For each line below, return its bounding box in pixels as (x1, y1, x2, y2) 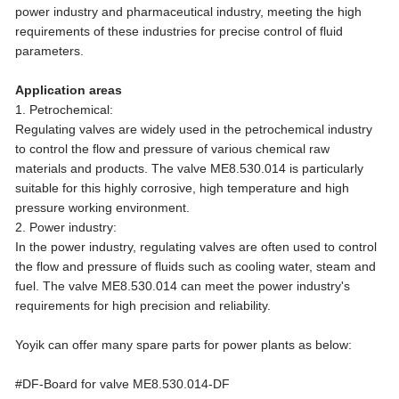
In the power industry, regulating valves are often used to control (15, 240, 378, 254)
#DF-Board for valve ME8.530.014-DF (15, 377, 231, 391)
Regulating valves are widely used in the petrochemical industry (15, 122, 373, 136)
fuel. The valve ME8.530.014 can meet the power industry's (15, 279, 351, 293)
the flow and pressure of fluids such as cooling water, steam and (15, 259, 377, 273)
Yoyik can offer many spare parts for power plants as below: (15, 338, 353, 352)
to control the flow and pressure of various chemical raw (15, 142, 330, 156)
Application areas (15, 83, 123, 97)
